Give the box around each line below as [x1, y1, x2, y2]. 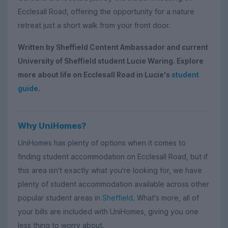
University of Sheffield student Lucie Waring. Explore [18, 56, 204, 65]
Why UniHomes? [18, 121, 87, 131]
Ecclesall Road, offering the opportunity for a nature [18, 7, 194, 16]
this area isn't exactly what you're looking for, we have [18, 166, 202, 175]
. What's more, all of [133, 193, 199, 203]
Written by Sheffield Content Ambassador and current [18, 42, 208, 51]
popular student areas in [18, 193, 102, 203]
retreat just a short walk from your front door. [18, 21, 170, 30]
